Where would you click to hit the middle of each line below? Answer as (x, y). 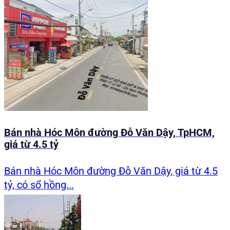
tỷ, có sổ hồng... (39, 185)
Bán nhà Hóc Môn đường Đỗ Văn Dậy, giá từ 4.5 (111, 171)
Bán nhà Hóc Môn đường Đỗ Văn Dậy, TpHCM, (109, 133)
